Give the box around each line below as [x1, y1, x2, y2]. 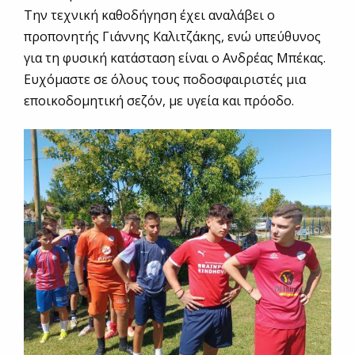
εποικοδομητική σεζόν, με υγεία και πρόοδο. [24, 92, 294, 110]
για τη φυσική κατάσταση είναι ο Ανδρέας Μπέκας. [24, 49, 326, 67]
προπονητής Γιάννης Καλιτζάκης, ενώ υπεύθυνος [24, 28, 321, 46]
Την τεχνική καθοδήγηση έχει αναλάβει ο [24, 6, 275, 25]
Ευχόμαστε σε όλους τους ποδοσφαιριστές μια [24, 71, 306, 89]
